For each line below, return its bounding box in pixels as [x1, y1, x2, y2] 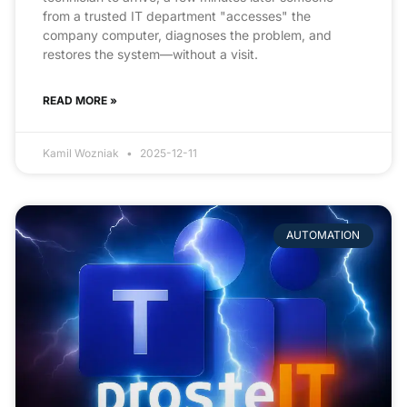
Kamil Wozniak [43, 146, 123, 161]
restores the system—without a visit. [43, 46, 259, 63]
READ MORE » [43, 94, 118, 108]
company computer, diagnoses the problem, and [43, 27, 333, 44]
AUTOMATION [286, 228, 361, 243]
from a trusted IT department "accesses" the [43, 8, 312, 25]
